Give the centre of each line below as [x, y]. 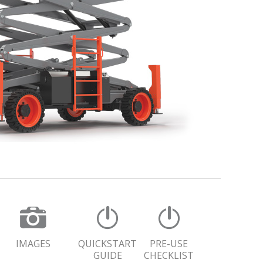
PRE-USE [169, 243]
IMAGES [33, 243]
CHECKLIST [169, 255]
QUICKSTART [107, 243]
